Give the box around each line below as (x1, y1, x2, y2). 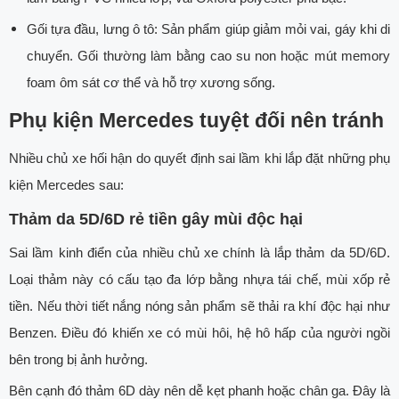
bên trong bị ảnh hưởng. (9, 352, 151, 368)
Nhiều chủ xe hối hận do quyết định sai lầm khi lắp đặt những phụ (9, 151, 390, 167)
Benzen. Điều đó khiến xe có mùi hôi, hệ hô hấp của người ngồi (9, 325, 390, 341)
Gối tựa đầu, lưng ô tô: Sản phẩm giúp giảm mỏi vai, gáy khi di (27, 21, 390, 37)
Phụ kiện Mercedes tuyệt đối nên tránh (9, 110, 384, 133)
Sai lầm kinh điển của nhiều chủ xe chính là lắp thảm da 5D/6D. (9, 245, 390, 261)
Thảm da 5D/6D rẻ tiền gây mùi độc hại (9, 210, 303, 229)
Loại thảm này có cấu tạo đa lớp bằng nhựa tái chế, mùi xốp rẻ (9, 272, 390, 288)
